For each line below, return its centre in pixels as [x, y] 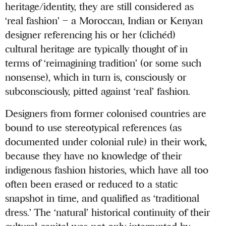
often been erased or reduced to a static [92, 184]
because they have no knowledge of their [94, 156]
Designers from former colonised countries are [106, 114]
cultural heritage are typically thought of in [97, 49]
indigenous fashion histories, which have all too [107, 170]
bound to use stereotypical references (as [94, 128]
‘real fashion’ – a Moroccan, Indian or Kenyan [104, 21]
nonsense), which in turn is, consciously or [96, 77]
